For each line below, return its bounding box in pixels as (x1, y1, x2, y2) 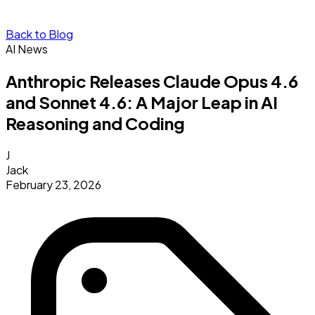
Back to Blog (6, 27, 73, 41)
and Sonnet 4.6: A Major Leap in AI (6, 91, 278, 112)
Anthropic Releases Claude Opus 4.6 (6, 70, 298, 91)
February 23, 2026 (6, 176, 101, 192)
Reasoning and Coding (6, 112, 185, 134)
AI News (6, 41, 48, 56)
